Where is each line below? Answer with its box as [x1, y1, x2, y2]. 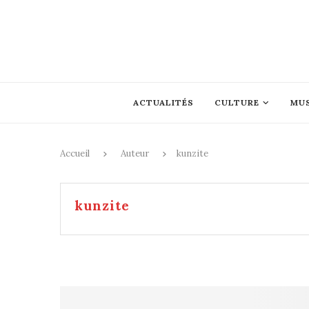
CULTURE [214, 97, 259, 108]
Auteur [121, 148, 149, 159]
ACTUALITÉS [132, 97, 194, 108]
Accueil [60, 148, 90, 159]
